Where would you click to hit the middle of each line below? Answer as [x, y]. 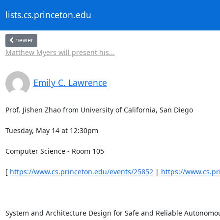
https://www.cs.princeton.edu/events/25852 [81, 171]
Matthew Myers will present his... [60, 52]
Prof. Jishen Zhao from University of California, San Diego [100, 110]
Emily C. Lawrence [70, 82]
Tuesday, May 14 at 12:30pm [53, 130]
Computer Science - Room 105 [55, 151]
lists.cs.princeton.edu [48, 15]
